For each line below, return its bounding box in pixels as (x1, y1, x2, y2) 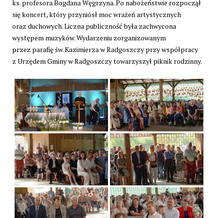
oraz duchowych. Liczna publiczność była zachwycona (12, 21, 176, 31)
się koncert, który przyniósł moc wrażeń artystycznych (12, 10, 181, 19)
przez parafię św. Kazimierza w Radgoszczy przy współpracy (12, 45, 198, 54)
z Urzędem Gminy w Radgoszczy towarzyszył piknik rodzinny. (12, 56, 202, 66)
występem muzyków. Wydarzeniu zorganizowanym (12, 33, 166, 43)
